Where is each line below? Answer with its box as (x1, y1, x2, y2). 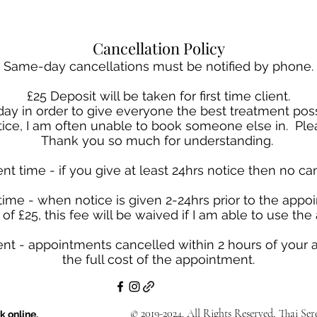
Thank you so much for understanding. (40, 133, 277, 148)
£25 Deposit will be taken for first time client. (27, 88, 290, 103)
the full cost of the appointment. (62, 252, 255, 267)
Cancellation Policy (92, 38, 225, 59)
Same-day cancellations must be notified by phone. (4, 59, 313, 74)
